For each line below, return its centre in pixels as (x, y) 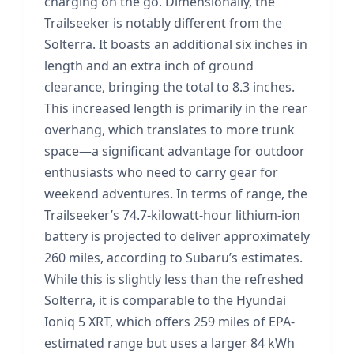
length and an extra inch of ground (149, 66)
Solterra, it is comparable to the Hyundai (165, 300)
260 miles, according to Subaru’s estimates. (173, 258)
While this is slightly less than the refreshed (174, 279)
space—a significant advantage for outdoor (175, 151)
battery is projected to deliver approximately (177, 236)
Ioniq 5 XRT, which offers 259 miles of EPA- (169, 322)
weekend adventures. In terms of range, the (176, 194)
